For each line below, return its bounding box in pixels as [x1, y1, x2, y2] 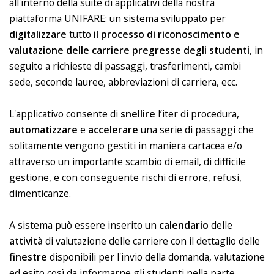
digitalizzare [9, 27, 67, 41]
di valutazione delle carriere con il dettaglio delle [43, 234, 260, 248]
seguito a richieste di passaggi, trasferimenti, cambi [9, 59, 241, 73]
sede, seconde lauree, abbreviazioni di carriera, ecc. [9, 75, 237, 89]
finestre [9, 250, 47, 264]
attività [9, 234, 43, 248]
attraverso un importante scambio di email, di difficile [9, 155, 246, 168]
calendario [159, 218, 209, 232]
